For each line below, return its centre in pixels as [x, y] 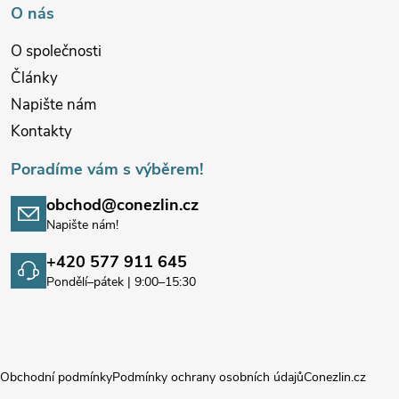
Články [34, 77]
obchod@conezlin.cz [122, 204]
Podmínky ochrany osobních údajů [208, 377]
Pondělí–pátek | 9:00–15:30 [121, 281]
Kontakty [41, 131]
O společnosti [56, 51]
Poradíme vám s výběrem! [107, 169]
